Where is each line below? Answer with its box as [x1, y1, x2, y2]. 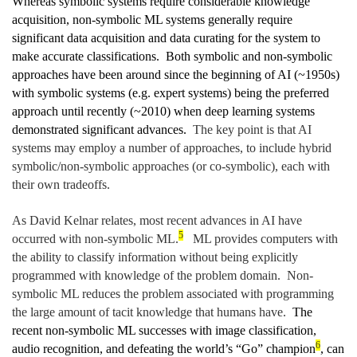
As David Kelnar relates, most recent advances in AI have [12, 214, 302, 228]
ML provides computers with [183, 232, 338, 246]
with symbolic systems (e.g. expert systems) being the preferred [12, 86, 329, 100]
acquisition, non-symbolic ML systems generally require [12, 13, 292, 27]
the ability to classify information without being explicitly [12, 250, 298, 265]
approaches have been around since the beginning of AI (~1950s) [12, 68, 339, 82]
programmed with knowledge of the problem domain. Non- [12, 269, 313, 283]
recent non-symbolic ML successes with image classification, [12, 324, 316, 338]
